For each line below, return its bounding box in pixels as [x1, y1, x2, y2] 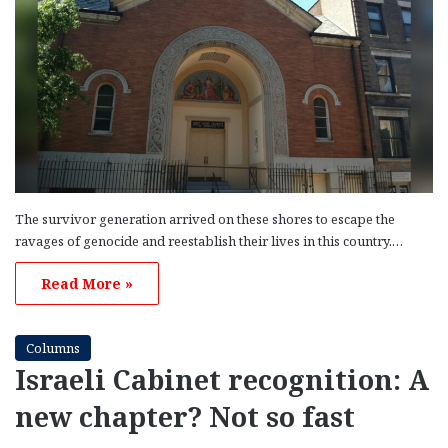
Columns [26, 338, 80, 357]
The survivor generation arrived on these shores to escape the [15, 209, 395, 228]
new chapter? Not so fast [15, 397, 355, 435]
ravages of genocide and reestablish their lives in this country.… [15, 231, 403, 250]
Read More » [41, 273, 133, 293]
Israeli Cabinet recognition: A [15, 360, 429, 398]
